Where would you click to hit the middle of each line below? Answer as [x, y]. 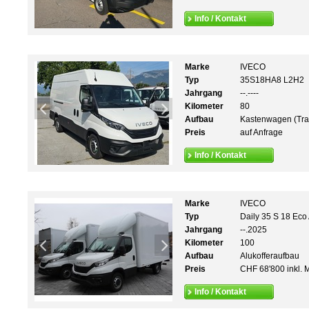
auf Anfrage [261, 132]
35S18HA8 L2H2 [272, 80]
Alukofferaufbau [270, 256]
